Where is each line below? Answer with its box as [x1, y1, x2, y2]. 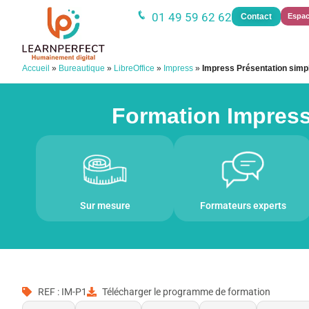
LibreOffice [114, 63, 154, 73]
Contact [241, 12, 272, 21]
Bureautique [59, 63, 105, 73]
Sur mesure [79, 199, 130, 211]
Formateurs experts [199, 199, 286, 211]
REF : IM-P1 [37, 286, 87, 297]
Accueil [22, 63, 50, 73]
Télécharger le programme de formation [102, 286, 270, 297]
